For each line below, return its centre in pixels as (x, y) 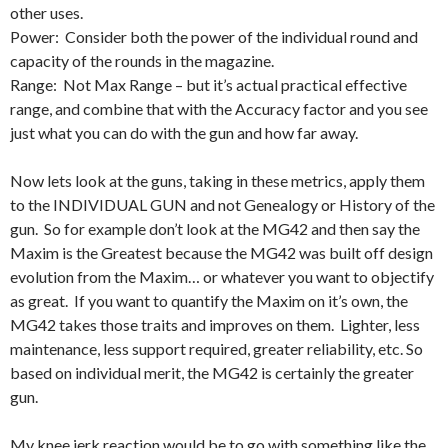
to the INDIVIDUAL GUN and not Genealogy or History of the (222, 205)
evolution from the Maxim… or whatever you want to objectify (222, 277)
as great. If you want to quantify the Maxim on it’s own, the (209, 301)
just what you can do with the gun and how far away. (184, 133)
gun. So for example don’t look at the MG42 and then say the (215, 229)
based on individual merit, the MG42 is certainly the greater (212, 373)
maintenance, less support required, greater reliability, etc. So (216, 349)
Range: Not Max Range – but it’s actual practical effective (208, 85)
